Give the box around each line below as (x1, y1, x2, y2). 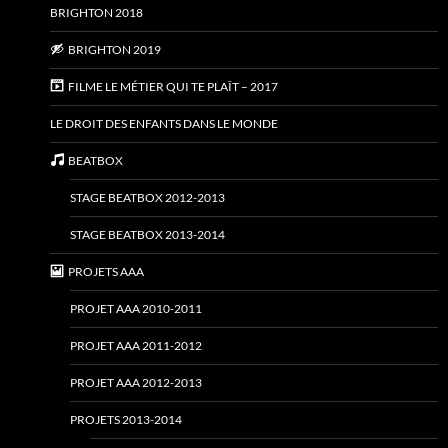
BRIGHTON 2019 (67, 42, 161, 58)
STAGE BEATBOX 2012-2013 (70, 190, 225, 206)
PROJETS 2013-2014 (70, 412, 182, 428)
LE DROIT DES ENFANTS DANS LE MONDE (50, 116, 278, 132)
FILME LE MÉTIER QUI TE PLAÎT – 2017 (67, 79, 278, 95)
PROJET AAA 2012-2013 (70, 375, 202, 391)
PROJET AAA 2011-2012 (70, 338, 202, 354)
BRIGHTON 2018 (50, 5, 143, 21)
